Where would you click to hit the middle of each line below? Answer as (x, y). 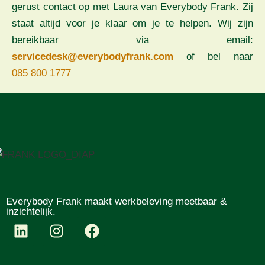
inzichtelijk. (31, 211)
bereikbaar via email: (132, 40)
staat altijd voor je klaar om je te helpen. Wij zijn (132, 23)
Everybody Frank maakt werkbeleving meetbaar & (116, 201)
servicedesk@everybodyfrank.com (99, 56)
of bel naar (220, 56)
